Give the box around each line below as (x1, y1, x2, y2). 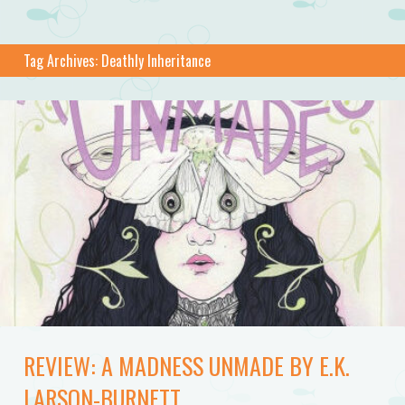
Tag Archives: (23, 49, 101, 71)
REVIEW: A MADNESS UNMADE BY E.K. (23, 347, 350, 383)
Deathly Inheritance (100, 49, 211, 71)
